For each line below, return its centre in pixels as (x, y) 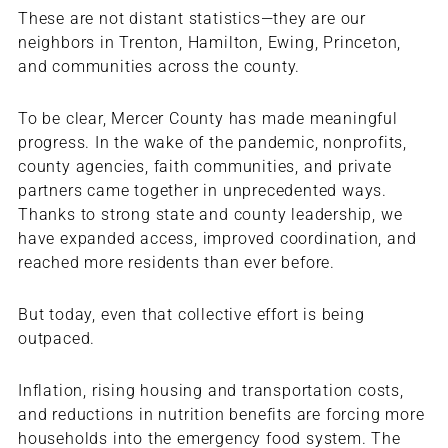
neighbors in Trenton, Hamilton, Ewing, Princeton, (209, 43)
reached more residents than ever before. (176, 263)
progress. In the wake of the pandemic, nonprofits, (212, 143)
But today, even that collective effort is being (191, 315)
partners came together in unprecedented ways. (202, 191)
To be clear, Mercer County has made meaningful (207, 119)
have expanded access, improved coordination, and (217, 239)
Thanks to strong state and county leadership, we (210, 215)
